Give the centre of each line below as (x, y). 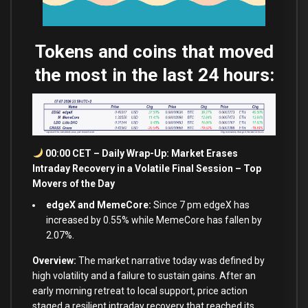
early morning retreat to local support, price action (140, 290)
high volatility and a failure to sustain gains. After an (144, 275)
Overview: (54, 260)
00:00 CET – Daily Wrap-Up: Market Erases (140, 153)
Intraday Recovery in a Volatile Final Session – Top (147, 168)
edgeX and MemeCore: (99, 205)
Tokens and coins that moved (154, 51)
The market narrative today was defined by (170, 260)
